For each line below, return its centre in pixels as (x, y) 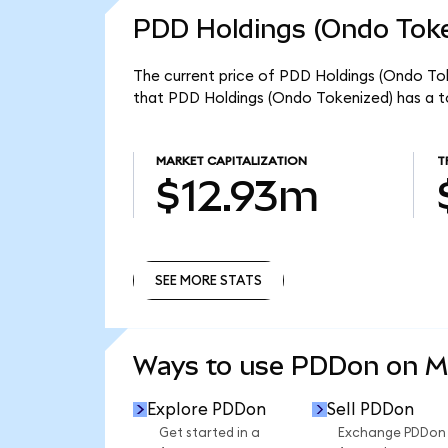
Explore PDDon (207, 409)
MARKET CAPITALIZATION (231, 161)
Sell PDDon (370, 409)
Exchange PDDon (391, 433)
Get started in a (209, 433)
